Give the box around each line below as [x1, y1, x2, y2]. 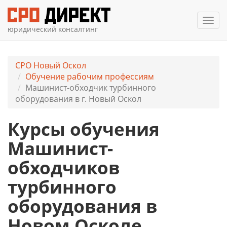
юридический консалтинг [8, 24, 98, 34]
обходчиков [8, 156, 120, 179]
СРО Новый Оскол [15, 60, 86, 71]
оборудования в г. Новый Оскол [15, 93, 141, 104]
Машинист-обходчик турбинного [25, 82, 156, 93]
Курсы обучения [8, 117, 160, 141]
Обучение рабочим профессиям [25, 71, 154, 82]
